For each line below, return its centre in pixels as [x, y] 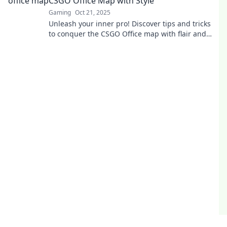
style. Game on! [75, 44]
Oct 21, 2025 [93, 12]
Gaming [60, 12]
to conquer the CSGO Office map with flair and [127, 34]
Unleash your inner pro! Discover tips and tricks [130, 24]
